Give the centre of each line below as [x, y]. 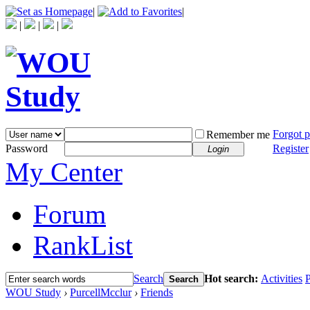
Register [291, 148]
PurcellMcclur [101, 292]
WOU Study [33, 292]
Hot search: [232, 278]
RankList [83, 245]
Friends [157, 292]
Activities [282, 278]
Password [27, 148]
